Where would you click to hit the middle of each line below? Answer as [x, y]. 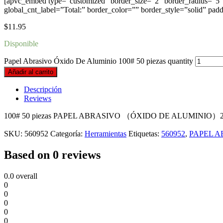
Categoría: [67, 134]
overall [26, 176]
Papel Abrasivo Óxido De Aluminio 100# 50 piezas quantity [99, 61]
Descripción [43, 90]
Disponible [21, 44]
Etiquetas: [145, 134]
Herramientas [106, 134]
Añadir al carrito [31, 72]
